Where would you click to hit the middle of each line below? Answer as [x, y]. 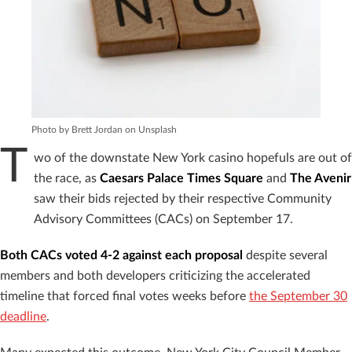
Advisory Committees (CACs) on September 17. [163, 219]
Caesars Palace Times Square [181, 178]
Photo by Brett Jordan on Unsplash [104, 130]
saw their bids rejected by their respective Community [183, 199]
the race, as [67, 178]
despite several [285, 255]
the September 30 [298, 296]
